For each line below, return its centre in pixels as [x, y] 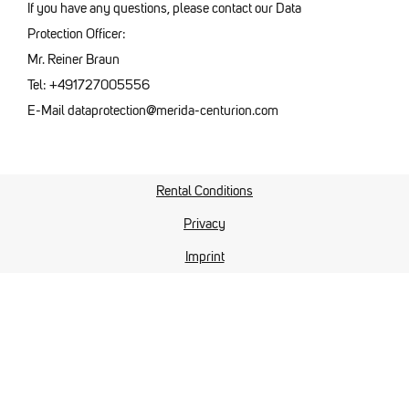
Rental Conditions [204, 190]
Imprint [204, 256]
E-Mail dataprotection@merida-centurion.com [153, 111]
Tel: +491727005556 [89, 85]
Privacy [204, 223]
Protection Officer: [77, 34]
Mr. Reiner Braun [75, 60]
